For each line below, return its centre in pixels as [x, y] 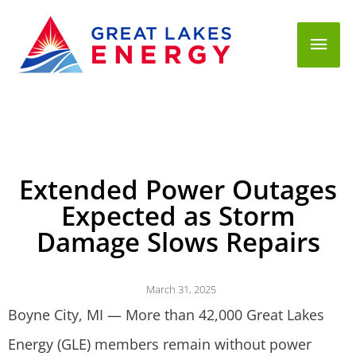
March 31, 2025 [181, 289]
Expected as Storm [178, 216]
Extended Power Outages [178, 190]
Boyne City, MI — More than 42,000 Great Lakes [166, 315]
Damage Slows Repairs [178, 242]
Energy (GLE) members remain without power [160, 344]
